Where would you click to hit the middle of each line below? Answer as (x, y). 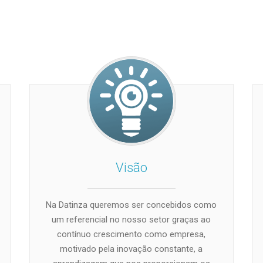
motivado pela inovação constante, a (131, 249)
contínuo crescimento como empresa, (131, 234)
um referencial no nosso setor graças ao (131, 219)
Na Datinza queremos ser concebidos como (131, 205)
